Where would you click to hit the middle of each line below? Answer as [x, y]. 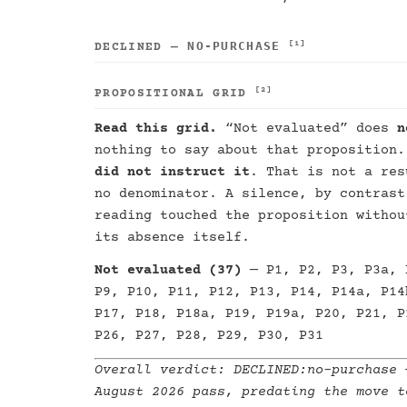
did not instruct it [172, 172]
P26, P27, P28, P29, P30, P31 [209, 336]
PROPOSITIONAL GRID [175, 94]
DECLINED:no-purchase [315, 370]
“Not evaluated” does [307, 129]
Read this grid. [156, 129]
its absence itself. [172, 238]
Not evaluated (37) [168, 270]
